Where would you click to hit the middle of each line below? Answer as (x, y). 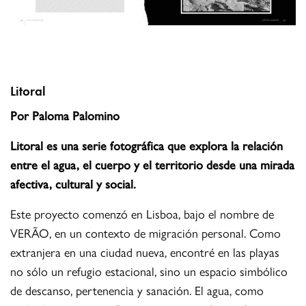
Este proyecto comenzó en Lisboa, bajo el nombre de (142, 214)
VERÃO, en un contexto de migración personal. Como (146, 233)
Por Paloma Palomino (65, 115)
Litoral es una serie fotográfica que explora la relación (147, 145)
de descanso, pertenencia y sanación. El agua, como (137, 290)
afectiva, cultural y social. (73, 184)
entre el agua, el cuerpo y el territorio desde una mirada (153, 165)
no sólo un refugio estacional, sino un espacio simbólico (149, 271)
